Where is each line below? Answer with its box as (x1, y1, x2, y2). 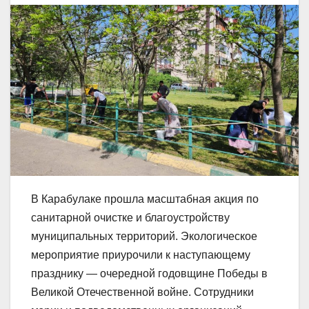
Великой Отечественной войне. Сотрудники (31, 286, 254, 298)
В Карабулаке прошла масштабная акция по (31, 192, 259, 205)
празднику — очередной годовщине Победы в (31, 267, 268, 279)
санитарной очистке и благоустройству (31, 211, 230, 223)
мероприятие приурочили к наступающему (31, 248, 250, 261)
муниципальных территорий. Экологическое (31, 230, 257, 242)
